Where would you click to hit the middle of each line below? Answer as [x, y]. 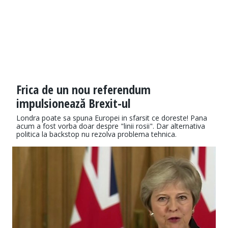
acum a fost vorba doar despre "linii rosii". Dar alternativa [111, 126]
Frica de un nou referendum [83, 90]
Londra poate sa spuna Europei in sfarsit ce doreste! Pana [112, 118]
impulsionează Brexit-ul [73, 103]
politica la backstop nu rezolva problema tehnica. [96, 134]
